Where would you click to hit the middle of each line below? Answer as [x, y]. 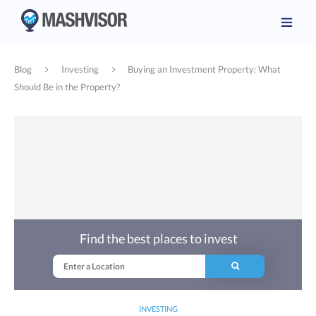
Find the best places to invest [159, 238]
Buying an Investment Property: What [205, 69]
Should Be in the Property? [67, 87]
